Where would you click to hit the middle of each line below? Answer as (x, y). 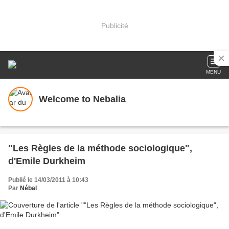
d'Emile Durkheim (47, 161)
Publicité (114, 25)
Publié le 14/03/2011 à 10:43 (48, 180)
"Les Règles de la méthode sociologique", (100, 148)
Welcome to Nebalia (82, 99)
